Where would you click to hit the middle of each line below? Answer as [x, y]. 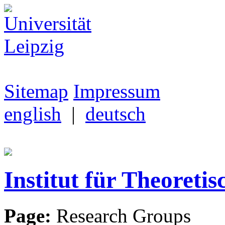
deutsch [116, 114]
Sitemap [36, 91]
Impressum [117, 91]
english [33, 114]
